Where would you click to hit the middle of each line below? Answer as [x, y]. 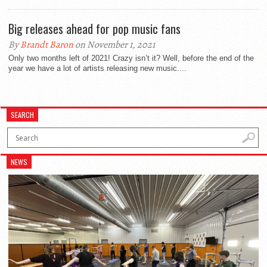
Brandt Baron [47, 45]
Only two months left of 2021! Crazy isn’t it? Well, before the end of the [131, 58]
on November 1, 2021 [114, 45]
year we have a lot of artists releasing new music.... [97, 68]
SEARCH [23, 115]
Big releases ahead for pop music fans [94, 29]
